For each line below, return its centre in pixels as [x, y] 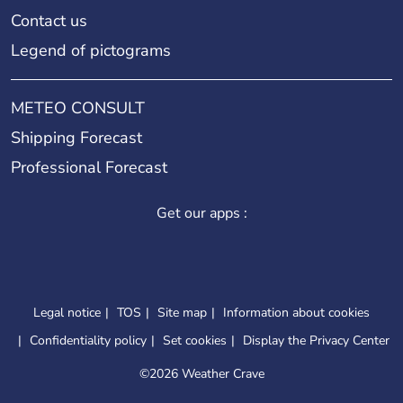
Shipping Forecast [76, 137]
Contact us [49, 20]
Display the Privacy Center [316, 340]
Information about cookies [296, 312]
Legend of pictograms [91, 50]
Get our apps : [201, 213]
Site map [182, 312]
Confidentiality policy [88, 340]
